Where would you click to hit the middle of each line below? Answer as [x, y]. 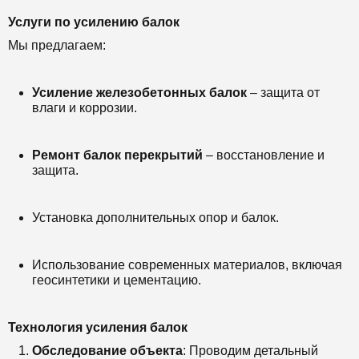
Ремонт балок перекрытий [117, 155]
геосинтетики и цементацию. [117, 280]
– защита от [285, 93]
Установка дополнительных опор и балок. [155, 218]
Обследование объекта [107, 351]
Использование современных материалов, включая [187, 265]
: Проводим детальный [250, 351]
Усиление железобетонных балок [139, 93]
